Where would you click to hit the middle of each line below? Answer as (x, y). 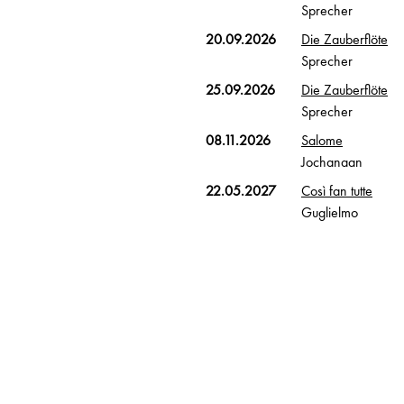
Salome (321, 140)
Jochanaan (331, 162)
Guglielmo (329, 212)
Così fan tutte (336, 191)
